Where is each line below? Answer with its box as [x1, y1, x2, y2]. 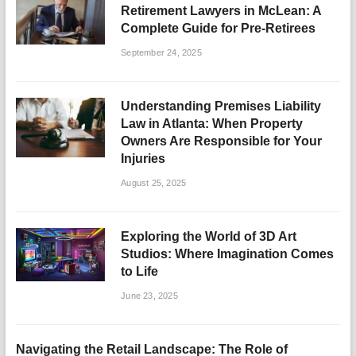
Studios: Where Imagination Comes [121, 246, 335, 261]
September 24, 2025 [121, 47, 202, 57]
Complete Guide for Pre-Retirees [121, 21, 316, 35]
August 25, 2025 [121, 177, 187, 188]
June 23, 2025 [121, 290, 178, 300]
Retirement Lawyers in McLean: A [121, 3, 322, 17]
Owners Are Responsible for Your [121, 133, 323, 148]
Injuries [121, 151, 166, 165]
